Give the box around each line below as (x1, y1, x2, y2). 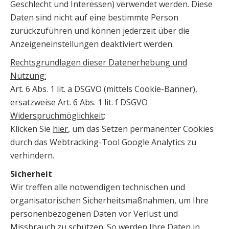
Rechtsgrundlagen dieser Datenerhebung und (10, 57, 187, 68)
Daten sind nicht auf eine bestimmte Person (10, 12, 178, 23)
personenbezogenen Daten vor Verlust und (10, 208, 178, 219)
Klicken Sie (10, 123, 53, 134)
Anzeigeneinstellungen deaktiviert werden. (10, 38, 174, 50)
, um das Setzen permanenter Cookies (68, 123, 214, 134)
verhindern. (10, 150, 54, 161)
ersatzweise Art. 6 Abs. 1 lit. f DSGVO (10, 97, 148, 108)
